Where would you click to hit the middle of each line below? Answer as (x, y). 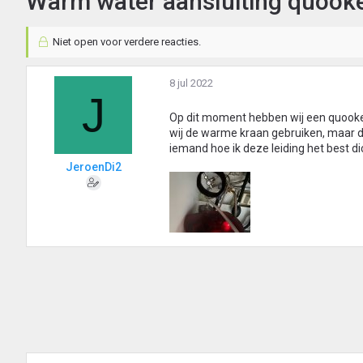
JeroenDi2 (93, 167)
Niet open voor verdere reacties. (125, 42)
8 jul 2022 (191, 83)
